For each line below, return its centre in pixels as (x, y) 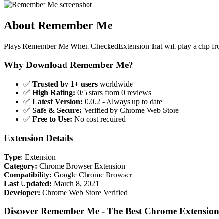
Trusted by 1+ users (65, 84)
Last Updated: (28, 183)
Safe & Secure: (57, 110)
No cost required (99, 119)
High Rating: (54, 93)
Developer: (22, 192)
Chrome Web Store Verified (84, 192)
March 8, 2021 (76, 183)
